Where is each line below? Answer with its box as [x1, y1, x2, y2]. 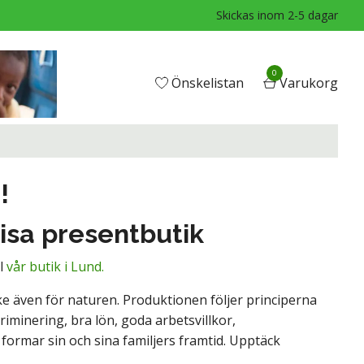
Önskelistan [171, 73, 244, 92]
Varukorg [279, 73, 338, 92]
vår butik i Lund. [6, 257, 104, 275]
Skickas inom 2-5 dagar [216, 7, 338, 23]
